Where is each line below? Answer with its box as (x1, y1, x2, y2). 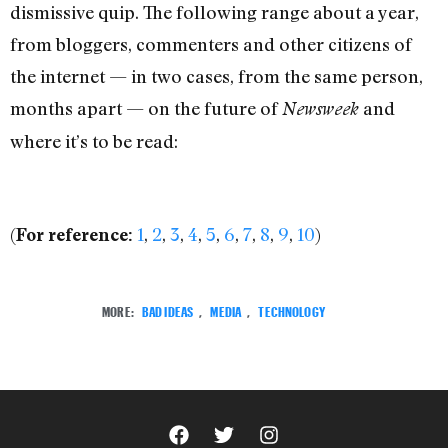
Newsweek (282, 97, 359, 119)
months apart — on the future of (10, 96, 282, 119)
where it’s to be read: (10, 129, 178, 152)
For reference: (16, 223, 133, 245)
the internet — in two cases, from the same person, (10, 64, 423, 87)
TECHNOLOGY (258, 299, 325, 321)
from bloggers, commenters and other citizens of (10, 32, 412, 55)
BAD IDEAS (141, 299, 194, 321)
